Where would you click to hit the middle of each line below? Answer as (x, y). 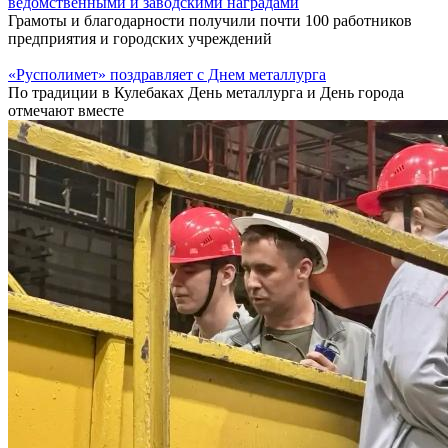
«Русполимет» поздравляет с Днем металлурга (167, 74)
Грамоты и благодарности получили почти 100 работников (210, 20)
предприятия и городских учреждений (140, 38)
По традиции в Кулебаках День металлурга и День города (206, 92)
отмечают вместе (66, 110)
